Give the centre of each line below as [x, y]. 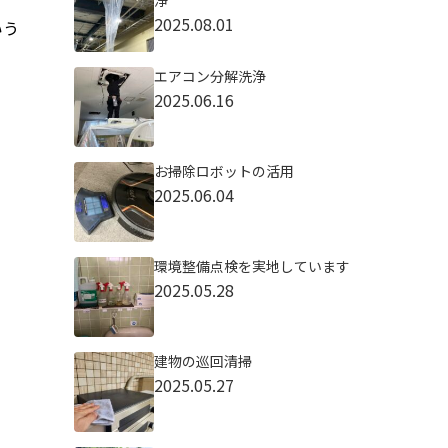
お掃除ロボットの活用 [223, 171]
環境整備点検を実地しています [251, 266]
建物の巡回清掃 [202, 361]
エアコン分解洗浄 [209, 76]
